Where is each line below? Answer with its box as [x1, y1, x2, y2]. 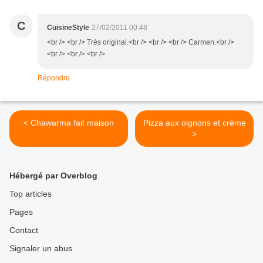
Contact [9, 225, 38, 235]
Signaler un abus [9, 244, 72, 254]
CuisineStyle [47, 23, 89, 32]
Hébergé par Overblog [9, 171, 97, 181]
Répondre [38, 74, 70, 83]
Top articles [9, 189, 52, 199]
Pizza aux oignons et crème [143, 118, 246, 128]
